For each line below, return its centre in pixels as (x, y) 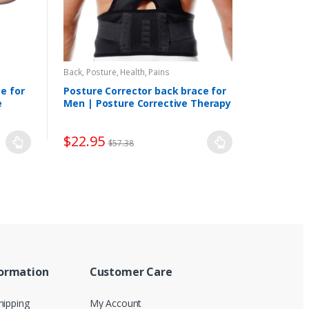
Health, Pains (145, 72)
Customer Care (131, 271)
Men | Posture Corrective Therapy (148, 103)
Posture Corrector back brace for (145, 91)
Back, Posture (90, 72)
